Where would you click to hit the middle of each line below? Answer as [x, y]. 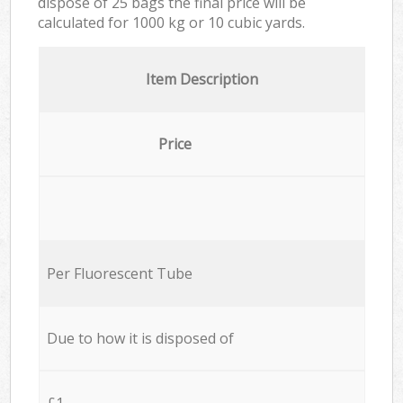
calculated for [85, 22]
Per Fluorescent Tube [119, 273]
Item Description [201, 79]
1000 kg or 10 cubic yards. [219, 22]
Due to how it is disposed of [140, 338]
